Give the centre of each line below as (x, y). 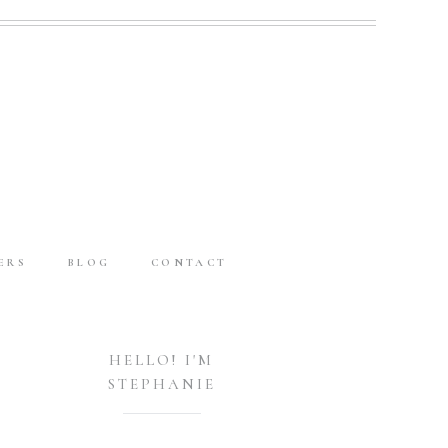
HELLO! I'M (162, 360)
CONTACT (189, 262)
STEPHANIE (161, 384)
